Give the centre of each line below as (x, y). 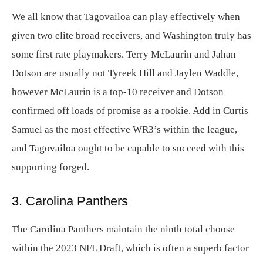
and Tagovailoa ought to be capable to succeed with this (128, 148)
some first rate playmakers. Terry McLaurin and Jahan (124, 54)
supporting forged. (50, 167)
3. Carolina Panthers (70, 201)
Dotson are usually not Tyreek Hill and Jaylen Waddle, (125, 73)
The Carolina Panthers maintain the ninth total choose (123, 229)
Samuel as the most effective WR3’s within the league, (124, 129)
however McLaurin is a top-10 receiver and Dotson (118, 92)
